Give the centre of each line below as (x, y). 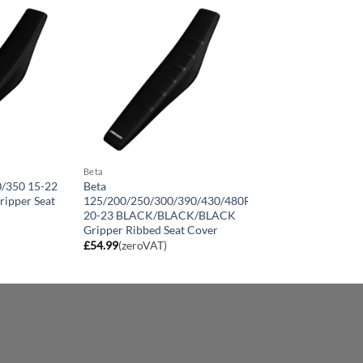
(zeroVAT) (142, 246)
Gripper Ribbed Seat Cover (150, 229)
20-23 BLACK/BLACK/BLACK (159, 215)
